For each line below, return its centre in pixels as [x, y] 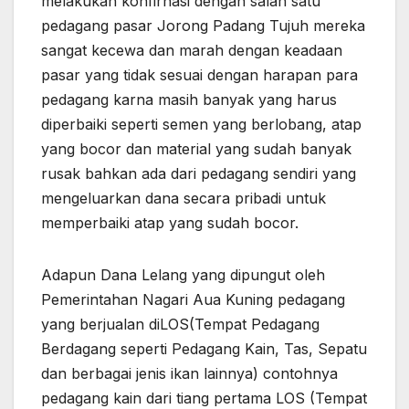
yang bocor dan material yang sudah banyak [196, 149]
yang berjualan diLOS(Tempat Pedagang [180, 325]
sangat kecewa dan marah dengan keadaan [192, 51]
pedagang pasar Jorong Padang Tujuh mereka [203, 26]
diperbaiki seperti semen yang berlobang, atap [201, 125]
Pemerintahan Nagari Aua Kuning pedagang [193, 300]
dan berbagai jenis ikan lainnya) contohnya [189, 374]
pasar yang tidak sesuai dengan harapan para [199, 75]
